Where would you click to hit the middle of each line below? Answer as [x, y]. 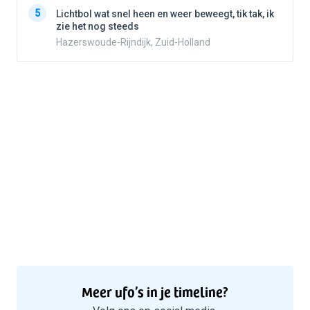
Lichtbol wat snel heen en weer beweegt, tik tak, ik [165, 14]
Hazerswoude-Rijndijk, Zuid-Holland [133, 43]
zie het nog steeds [98, 27]
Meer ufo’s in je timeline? [155, 292]
